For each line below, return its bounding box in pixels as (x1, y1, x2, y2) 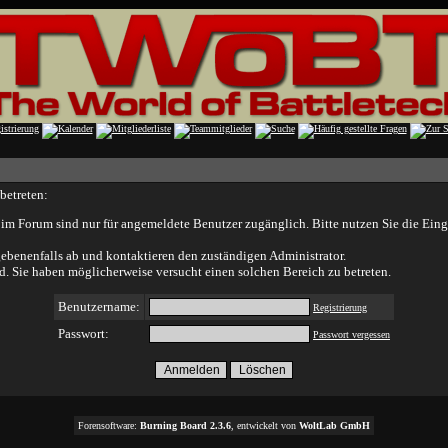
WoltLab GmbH (299, 420, 370, 431)
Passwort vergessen (313, 329, 390, 340)
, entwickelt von (231, 420, 299, 431)
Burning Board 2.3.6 (140, 420, 231, 431)
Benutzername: (58, 299, 140, 314)
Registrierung (313, 302, 367, 313)
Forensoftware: (78, 420, 140, 431)
